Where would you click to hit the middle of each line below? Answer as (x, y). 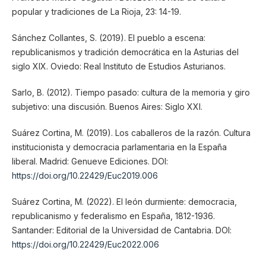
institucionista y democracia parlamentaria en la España (119, 147)
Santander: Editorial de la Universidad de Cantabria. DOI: (121, 230)
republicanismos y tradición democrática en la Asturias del (125, 52)
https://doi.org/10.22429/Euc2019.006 (85, 175)
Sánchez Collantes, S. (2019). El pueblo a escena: (108, 37)
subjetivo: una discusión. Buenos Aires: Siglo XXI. (107, 106)
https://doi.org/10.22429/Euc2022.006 (85, 244)
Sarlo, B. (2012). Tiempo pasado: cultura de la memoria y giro (131, 92)
